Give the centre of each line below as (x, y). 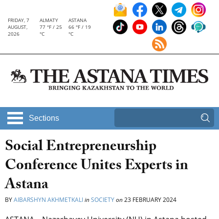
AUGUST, (18, 27)
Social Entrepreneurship (81, 148)
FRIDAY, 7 (19, 20)
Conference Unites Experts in (97, 167)
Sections (44, 118)
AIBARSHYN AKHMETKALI (48, 200)
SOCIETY (103, 200)
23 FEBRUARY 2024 (150, 200)
